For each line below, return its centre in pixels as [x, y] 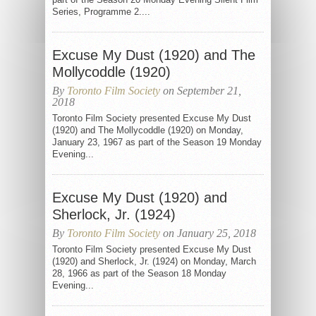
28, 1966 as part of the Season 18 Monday [139, 273]
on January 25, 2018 [208, 233]
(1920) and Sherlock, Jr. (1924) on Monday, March [154, 261]
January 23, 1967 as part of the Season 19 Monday [157, 142]
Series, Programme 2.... [101, 12]
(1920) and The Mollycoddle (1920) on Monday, [148, 130]
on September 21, [201, 91]
